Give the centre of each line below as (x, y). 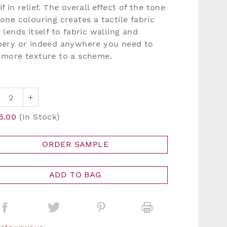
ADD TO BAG (75, 175)
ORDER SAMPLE (75, 144)
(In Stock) (40, 117)
